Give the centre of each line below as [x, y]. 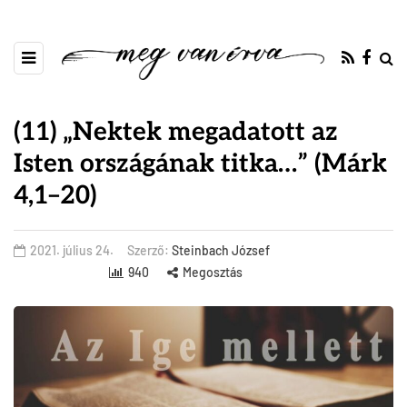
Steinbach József [221, 251]
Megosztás [212, 273]
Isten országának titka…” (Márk [200, 164]
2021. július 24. [72, 251]
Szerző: [149, 251]
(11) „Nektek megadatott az [176, 133]
